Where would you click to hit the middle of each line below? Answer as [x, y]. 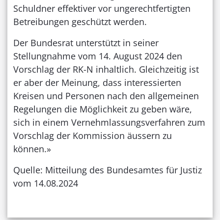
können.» [32, 149]
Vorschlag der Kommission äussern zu [93, 135]
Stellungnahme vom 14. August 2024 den [98, 56]
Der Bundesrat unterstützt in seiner [86, 42]
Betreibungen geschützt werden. [80, 21]
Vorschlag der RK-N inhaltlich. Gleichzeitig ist [106, 69]
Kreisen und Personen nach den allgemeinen [106, 96]
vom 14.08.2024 [46, 183]
